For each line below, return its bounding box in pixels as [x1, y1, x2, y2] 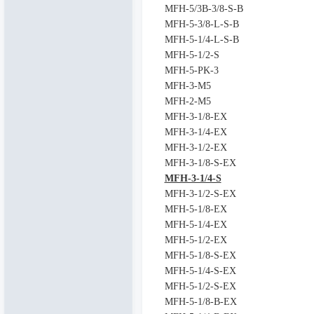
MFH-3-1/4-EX [164, 127, 227, 137]
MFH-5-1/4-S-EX [164, 266, 236, 276]
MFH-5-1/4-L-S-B [164, 34, 239, 45]
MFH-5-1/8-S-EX [164, 250, 236, 261]
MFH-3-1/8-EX [164, 111, 227, 122]
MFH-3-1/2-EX [164, 142, 227, 153]
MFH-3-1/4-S [164, 173, 221, 184]
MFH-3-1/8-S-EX [164, 158, 236, 168]
